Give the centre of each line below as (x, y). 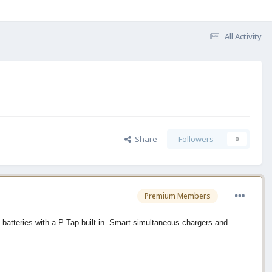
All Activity (243, 36)
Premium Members (178, 196)
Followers (196, 139)
